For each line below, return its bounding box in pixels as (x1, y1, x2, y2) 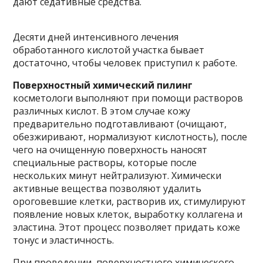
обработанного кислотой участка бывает (13, 43, 205, 56)
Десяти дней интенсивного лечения (13, 31, 179, 43)
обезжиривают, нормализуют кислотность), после (13, 130, 248, 143)
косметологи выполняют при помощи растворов (13, 92, 244, 104)
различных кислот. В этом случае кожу (13, 104, 191, 117)
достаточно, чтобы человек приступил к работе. (13, 56, 238, 69)
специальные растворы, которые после (13, 156, 197, 169)
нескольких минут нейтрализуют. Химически (13, 169, 222, 182)
